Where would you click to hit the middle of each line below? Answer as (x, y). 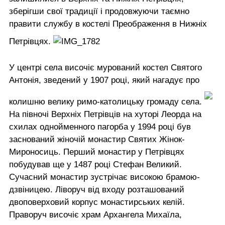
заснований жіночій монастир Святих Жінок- (97, 140)
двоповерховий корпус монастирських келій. (97, 202)
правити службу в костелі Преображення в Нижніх (108, 24)
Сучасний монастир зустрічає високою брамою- (104, 177)
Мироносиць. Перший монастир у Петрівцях (97, 152)
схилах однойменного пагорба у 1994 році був (100, 127)
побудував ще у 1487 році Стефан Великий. (95, 165)
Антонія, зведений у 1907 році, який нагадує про (104, 80)
